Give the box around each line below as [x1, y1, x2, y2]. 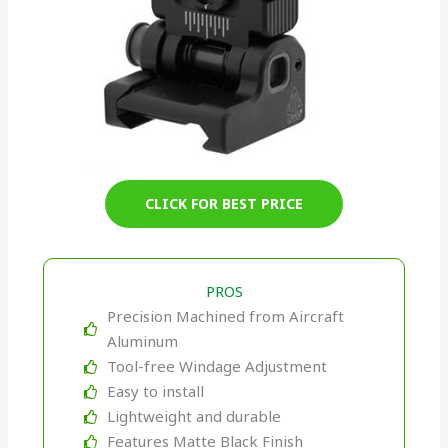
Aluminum [106, 331, 178, 352]
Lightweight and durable [106, 406, 281, 427]
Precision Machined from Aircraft [106, 306, 344, 327]
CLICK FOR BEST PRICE [145, 194, 303, 214]
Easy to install [106, 381, 204, 402]
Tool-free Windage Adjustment [106, 356, 327, 377]
